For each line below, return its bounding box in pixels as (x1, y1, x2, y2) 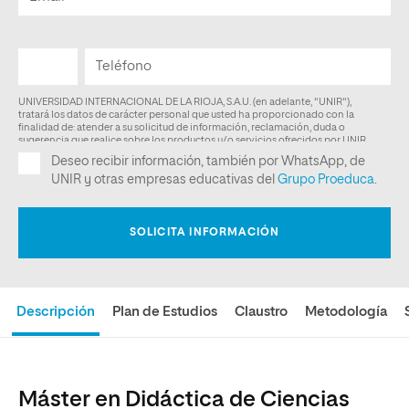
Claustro (235, 305, 288, 319)
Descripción (16, 305, 96, 319)
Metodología (305, 305, 388, 319)
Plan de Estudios (112, 305, 218, 319)
